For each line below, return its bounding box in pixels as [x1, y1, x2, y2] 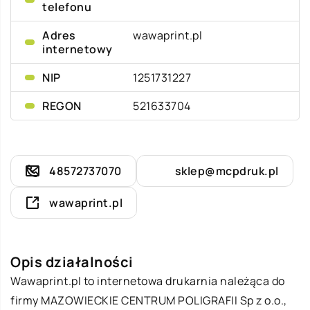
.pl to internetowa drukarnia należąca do [68, 273, 285, 289]
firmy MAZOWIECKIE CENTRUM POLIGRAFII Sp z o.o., [10, 293, 287, 308]
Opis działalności [10, 253, 134, 271]
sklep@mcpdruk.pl [174, 163, 279, 179]
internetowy [42, 42, 113, 57]
